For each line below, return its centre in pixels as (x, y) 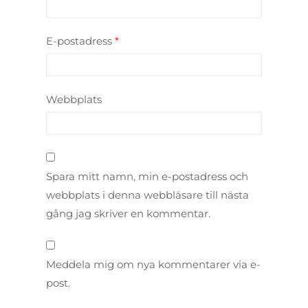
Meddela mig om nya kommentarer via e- (154, 265)
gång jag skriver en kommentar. (129, 214)
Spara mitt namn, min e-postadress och (147, 177)
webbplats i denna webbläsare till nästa (148, 195)
